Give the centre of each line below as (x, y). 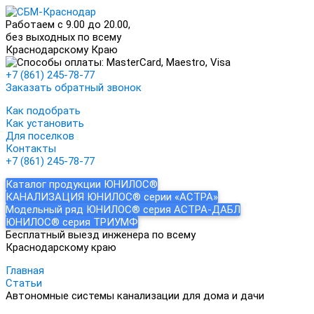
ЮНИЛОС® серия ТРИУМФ (72, 222)
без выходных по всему (63, 37)
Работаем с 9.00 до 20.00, (68, 25)
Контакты (31, 149)
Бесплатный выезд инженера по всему (101, 235)
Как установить (45, 123)
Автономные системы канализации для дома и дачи (135, 296)
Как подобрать (43, 111)
